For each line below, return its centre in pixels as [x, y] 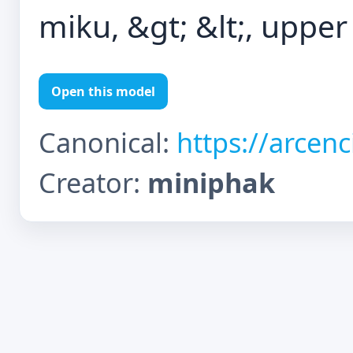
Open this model [103, 91]
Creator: [93, 182]
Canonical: [108, 142]
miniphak [211, 182]
